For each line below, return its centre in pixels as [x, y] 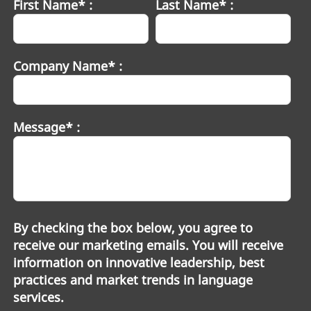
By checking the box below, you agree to [133, 228]
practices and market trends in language [133, 280]
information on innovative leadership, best [138, 263]
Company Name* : [67, 66]
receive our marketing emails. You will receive [148, 245]
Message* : [46, 127]
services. [38, 297]
